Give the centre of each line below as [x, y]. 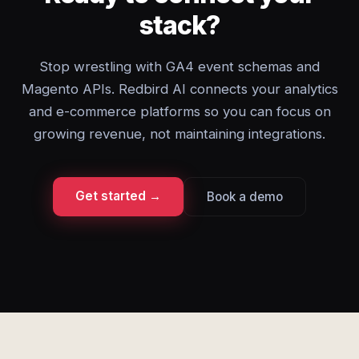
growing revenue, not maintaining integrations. [179, 134]
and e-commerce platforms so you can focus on [179, 111]
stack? [179, 25]
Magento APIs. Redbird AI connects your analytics [179, 89]
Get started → [118, 196]
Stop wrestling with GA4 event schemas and [179, 67]
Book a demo [245, 197]
